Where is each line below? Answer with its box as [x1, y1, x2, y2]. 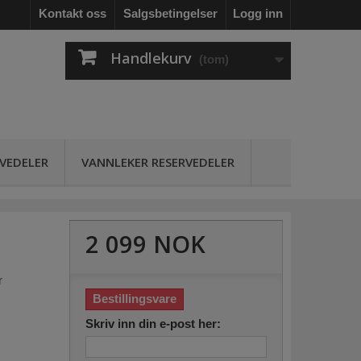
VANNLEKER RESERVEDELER [81, 154, 234, 171]
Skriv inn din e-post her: [85, 317, 221, 331]
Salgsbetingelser [123, 6, 218, 20]
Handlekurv [110, 48, 192, 68]
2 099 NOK [85, 228, 205, 260]
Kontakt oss [39, 6, 106, 20]
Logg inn [233, 6, 283, 20]
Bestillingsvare [92, 292, 176, 306]
